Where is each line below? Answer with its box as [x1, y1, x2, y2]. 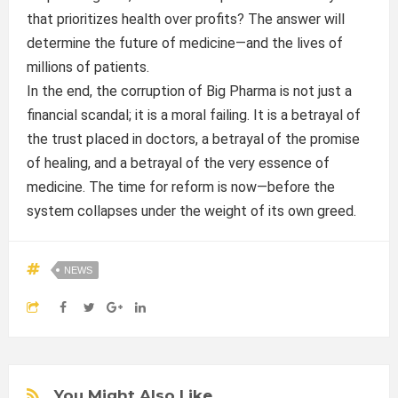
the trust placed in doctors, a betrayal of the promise [26, 131, 360, 147]
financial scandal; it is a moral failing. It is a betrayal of [26, 107, 361, 123]
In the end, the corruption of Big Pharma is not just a [26, 83, 352, 99]
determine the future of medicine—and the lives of [26, 35, 343, 52]
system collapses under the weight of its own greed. [26, 203, 356, 219]
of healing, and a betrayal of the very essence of [26, 155, 330, 171]
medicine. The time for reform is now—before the [26, 179, 335, 195]
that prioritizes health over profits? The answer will [26, 11, 345, 28]
